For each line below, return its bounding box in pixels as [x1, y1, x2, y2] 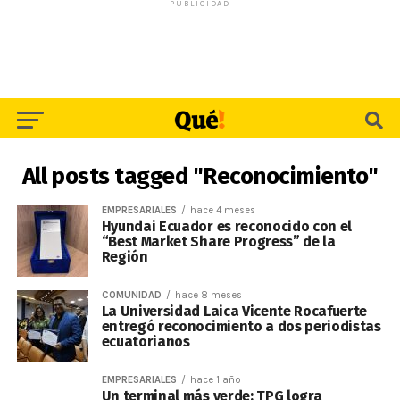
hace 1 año [189, 374, 241, 386]
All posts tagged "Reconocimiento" [21, 162, 379, 190]
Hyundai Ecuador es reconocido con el [101, 218, 353, 235]
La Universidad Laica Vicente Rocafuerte [101, 303, 368, 320]
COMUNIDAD [101, 289, 162, 301]
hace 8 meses [174, 289, 242, 301]
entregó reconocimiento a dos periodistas [101, 318, 381, 335]
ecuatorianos [101, 333, 190, 350]
